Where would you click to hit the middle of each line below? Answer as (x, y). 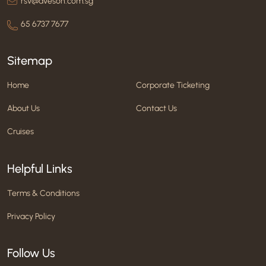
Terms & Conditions (43, 193)
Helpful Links (40, 168)
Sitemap (30, 61)
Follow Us (31, 253)
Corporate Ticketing (173, 85)
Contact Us (156, 108)
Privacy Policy (31, 216)
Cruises (20, 132)
